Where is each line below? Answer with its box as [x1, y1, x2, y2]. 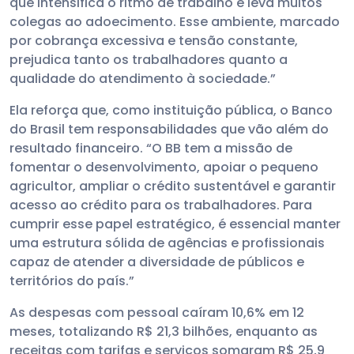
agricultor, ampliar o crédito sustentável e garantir [9, 177, 336, 196]
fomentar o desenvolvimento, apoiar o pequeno [9, 158, 318, 177]
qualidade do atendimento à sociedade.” [9, 70, 276, 88]
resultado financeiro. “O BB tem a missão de [9, 139, 292, 158]
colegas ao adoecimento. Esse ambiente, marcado [9, 13, 340, 32]
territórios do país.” [9, 272, 134, 291]
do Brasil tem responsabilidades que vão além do [9, 120, 329, 139]
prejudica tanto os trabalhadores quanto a [9, 51, 288, 70]
